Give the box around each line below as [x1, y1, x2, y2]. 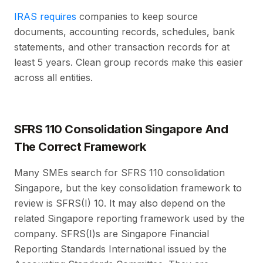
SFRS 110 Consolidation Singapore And [14, 122, 228, 137]
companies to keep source [76, 11, 198, 23]
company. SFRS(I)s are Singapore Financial [14, 228, 209, 240]
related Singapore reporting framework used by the [14, 213, 245, 225]
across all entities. [14, 72, 96, 84]
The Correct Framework [14, 140, 146, 154]
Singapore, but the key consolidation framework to [14, 182, 242, 194]
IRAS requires [14, 11, 76, 23]
